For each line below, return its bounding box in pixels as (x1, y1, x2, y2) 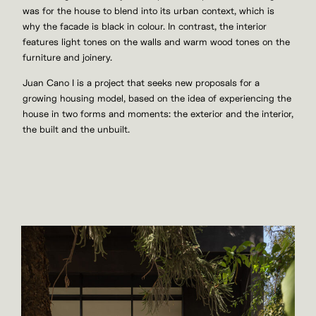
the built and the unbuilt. (23, 124, 130, 136)
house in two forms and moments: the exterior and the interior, (23, 109, 293, 121)
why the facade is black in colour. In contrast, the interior (23, 20, 267, 32)
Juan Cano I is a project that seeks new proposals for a (23, 78, 260, 90)
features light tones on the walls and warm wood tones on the (23, 36, 290, 48)
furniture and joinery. (23, 51, 112, 63)
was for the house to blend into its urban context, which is (23, 5, 274, 17)
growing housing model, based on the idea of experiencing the (23, 93, 291, 105)
